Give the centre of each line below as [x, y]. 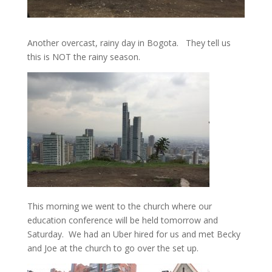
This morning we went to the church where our [119, 206]
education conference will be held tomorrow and [122, 220]
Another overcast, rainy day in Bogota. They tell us [129, 43]
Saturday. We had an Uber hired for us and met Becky [134, 234]
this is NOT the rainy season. [83, 57]
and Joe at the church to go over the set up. [113, 248]
